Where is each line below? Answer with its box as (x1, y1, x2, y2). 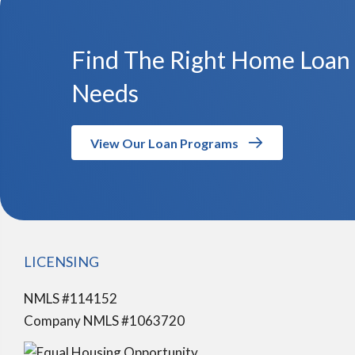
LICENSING (24, 253, 99, 270)
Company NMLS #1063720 (24, 312, 185, 329)
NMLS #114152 (24, 290, 117, 307)
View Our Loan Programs (90, 135, 239, 151)
